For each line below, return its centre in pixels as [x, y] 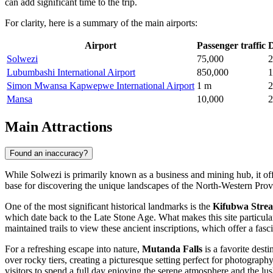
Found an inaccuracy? [49, 154]
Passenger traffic [231, 45]
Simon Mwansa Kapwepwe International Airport [101, 85]
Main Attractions [58, 126]
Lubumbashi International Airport [71, 72]
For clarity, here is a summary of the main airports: [101, 23]
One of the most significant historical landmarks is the [109, 207]
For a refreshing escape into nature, [73, 249]
